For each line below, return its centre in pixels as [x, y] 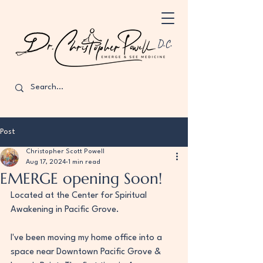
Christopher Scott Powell [65, 152]
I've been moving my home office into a [87, 238]
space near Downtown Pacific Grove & [87, 252]
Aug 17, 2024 [46, 162]
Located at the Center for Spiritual [80, 196]
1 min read [84, 162]
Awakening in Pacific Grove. [65, 210]
